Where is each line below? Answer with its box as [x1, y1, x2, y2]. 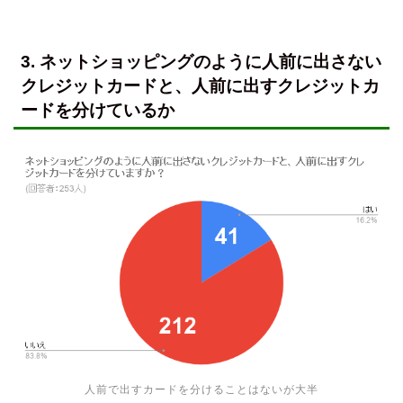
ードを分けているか [21, 100, 175, 120]
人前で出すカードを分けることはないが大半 [85, 382, 318, 396]
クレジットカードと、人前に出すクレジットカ [21, 76, 380, 95]
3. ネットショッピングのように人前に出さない [21, 51, 381, 71]
